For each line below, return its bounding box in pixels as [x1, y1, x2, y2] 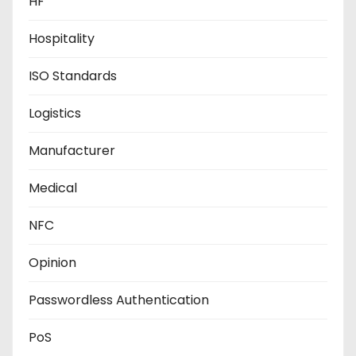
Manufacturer [29, 141, 115, 160]
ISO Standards [29, 66, 117, 85]
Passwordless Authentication [29, 290, 209, 309]
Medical [29, 178, 77, 197]
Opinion [29, 253, 76, 272]
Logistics [29, 103, 81, 122]
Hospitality [29, 29, 95, 48]
